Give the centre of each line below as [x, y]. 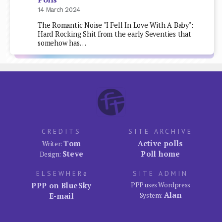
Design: [51, 154]
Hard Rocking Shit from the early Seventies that [114, 34]
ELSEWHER [60, 174]
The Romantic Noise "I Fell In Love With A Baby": [115, 25]
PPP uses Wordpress [161, 185]
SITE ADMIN [160, 174]
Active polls [161, 143]
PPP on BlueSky [61, 186]
